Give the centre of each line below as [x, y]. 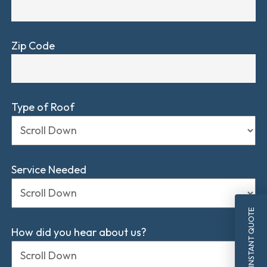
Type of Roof [43, 107]
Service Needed [49, 169]
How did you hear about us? [79, 232]
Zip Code [33, 45]
